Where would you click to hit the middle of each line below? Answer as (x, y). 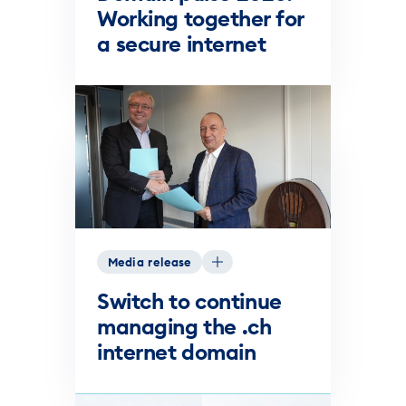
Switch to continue (189, 301)
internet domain (177, 352)
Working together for (200, 18)
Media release (150, 262)
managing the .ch (184, 327)
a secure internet (182, 43)
